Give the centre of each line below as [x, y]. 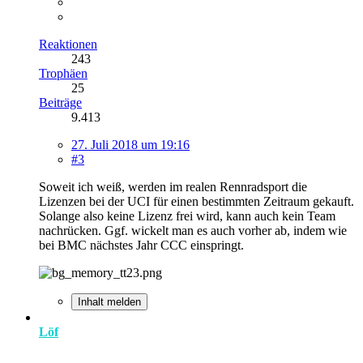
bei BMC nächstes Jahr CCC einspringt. [141, 245]
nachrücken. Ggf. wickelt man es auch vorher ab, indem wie [193, 230]
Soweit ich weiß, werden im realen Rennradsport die [173, 186]
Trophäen [63, 73]
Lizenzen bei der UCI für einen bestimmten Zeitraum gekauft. [196, 201]
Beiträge [60, 102]
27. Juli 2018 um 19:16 [130, 144]
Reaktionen [68, 44]
